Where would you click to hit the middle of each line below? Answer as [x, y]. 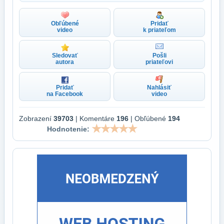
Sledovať [65, 55]
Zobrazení [36, 118]
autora [65, 62]
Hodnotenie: [68, 129]
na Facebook [65, 94]
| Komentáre [95, 118]
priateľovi [159, 62]
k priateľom [159, 30]
